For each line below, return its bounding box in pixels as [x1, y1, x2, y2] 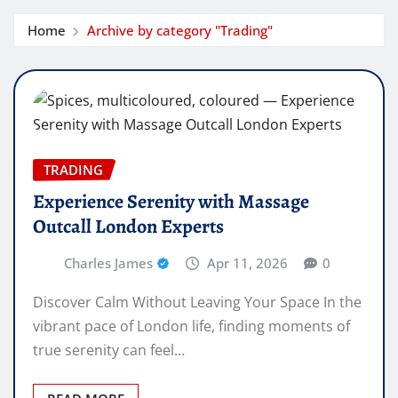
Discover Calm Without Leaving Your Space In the [33, 291, 362, 312]
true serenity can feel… [33, 339, 185, 360]
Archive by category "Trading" [86, 20, 273, 39]
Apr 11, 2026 [207, 254, 289, 273]
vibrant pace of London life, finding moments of [33, 315, 350, 336]
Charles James [63, 254, 153, 273]
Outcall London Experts [33, 213, 224, 241]
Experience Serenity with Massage [33, 188, 309, 216]
